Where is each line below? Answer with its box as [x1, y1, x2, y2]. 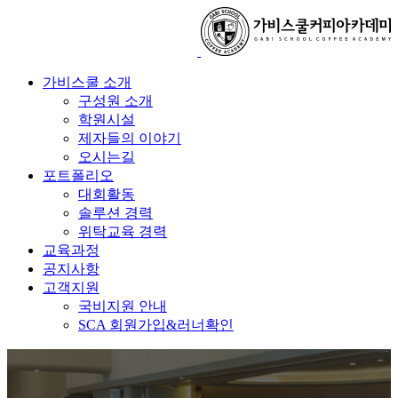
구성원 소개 [78, 93, 153, 108]
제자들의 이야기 [78, 131, 181, 146]
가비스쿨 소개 [43, 75, 131, 90]
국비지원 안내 [78, 298, 167, 314]
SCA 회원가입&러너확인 [78, 317, 234, 332]
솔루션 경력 [78, 205, 153, 220]
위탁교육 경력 [78, 224, 167, 239]
